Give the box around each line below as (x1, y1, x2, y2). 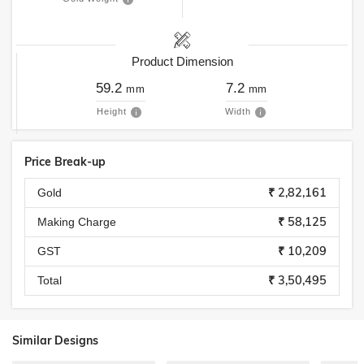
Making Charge (37, 215, 116, 228)
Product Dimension (131, 54, 233, 68)
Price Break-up (24, 154, 106, 169)
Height (97, 106, 128, 116)
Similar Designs (12, 333, 98, 348)
